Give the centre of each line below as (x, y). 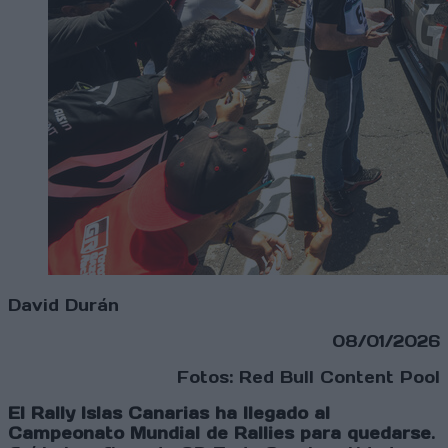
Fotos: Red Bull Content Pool (308, 377)
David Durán (63, 305)
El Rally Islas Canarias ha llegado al (169, 413)
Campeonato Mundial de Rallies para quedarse (219, 433)
